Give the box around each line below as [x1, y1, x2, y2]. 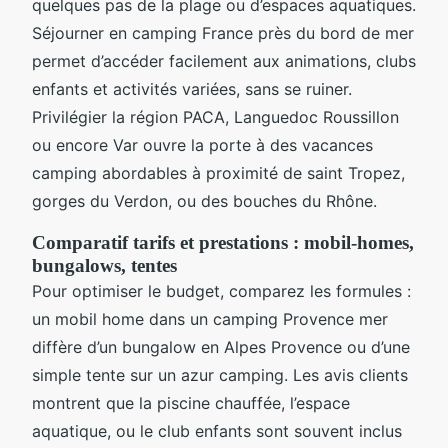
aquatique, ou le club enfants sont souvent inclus [32, 420, 402, 441]
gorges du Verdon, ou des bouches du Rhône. [32, 190, 377, 211]
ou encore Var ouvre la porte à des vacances [32, 134, 373, 155]
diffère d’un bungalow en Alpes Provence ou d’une [32, 336, 410, 357]
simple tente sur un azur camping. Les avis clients [32, 364, 408, 385]
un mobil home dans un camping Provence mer [32, 308, 388, 329]
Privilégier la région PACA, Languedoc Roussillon [32, 106, 399, 127]
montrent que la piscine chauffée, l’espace [32, 392, 350, 413]
